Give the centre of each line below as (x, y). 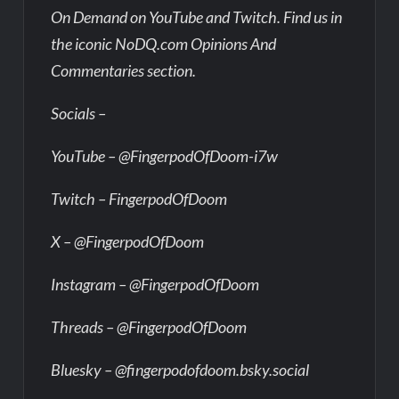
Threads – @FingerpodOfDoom (149, 326)
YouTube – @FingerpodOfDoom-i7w (165, 155)
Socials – (79, 113)
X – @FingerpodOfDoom (128, 241)
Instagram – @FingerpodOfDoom (155, 284)
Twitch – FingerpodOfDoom (139, 198)
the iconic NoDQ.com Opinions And (164, 43)
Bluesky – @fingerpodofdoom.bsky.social (180, 369)
